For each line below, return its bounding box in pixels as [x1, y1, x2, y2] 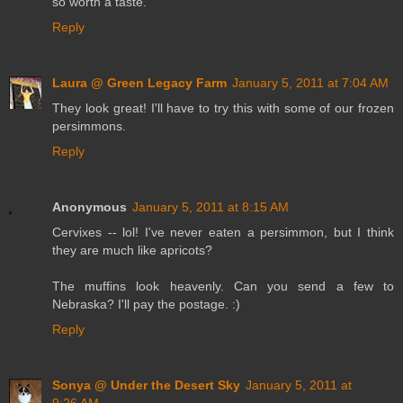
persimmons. [52, 118, 126, 133]
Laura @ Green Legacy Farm [52, 75, 227, 90]
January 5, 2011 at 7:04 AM [232, 75, 389, 90]
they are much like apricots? [52, 242, 212, 257]
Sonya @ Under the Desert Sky [52, 377, 240, 392]
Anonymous [52, 199, 127, 214]
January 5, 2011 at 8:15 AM [132, 199, 289, 214]
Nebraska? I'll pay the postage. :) [52, 296, 240, 311]
